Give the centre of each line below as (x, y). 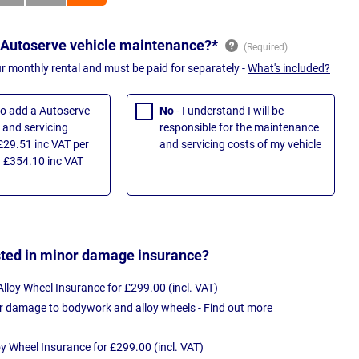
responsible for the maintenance (239, 128)
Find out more (238, 307)
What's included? (289, 69)
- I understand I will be (230, 111)
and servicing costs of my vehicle (240, 145)
